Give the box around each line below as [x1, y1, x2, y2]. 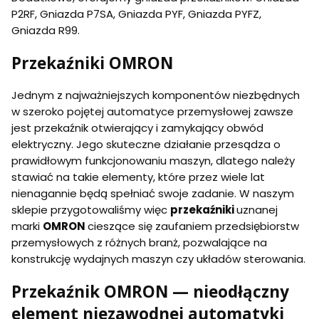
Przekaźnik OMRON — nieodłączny [11, 280, 289, 303]
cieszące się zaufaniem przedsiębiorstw [88, 219, 299, 234]
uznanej [236, 202, 278, 218]
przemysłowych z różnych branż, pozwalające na [11, 235, 267, 251]
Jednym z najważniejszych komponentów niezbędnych [11, 88, 300, 103]
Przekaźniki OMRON [11, 51, 173, 74]
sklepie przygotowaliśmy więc [11, 202, 170, 218]
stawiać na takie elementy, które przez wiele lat [11, 169, 265, 185]
